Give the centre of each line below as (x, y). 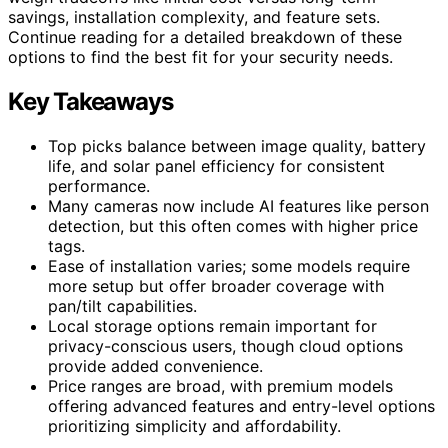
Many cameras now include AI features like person (238, 205)
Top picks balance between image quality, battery (237, 145)
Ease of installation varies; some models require (229, 265)
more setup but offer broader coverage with (216, 285)
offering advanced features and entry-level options (241, 405)
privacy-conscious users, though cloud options (225, 345)
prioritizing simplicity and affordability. (194, 425)
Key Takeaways (90, 101)
